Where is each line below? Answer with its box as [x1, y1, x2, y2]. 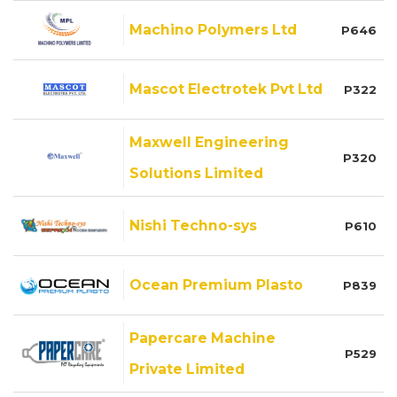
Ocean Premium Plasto [129, 276, 303, 293]
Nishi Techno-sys [129, 216, 257, 234]
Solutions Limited [129, 164, 263, 182]
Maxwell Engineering [129, 133, 289, 151]
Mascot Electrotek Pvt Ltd [129, 80, 323, 97]
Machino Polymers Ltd [129, 20, 297, 38]
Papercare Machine [129, 329, 276, 346]
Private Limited [129, 360, 245, 378]
